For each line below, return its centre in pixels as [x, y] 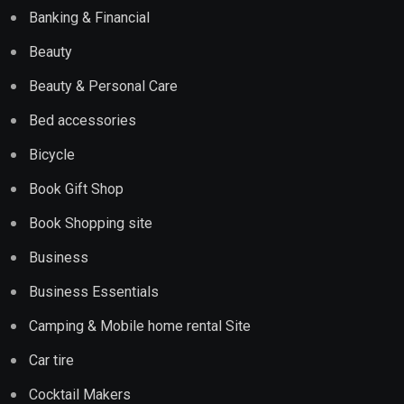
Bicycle [52, 154]
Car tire [51, 360]
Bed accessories [83, 120]
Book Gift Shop [76, 188]
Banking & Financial [89, 17]
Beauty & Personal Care [103, 86]
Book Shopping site [91, 223]
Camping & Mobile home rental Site [140, 326]
